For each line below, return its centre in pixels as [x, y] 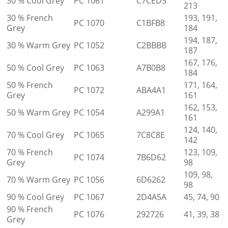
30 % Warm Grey [38, 45]
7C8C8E [151, 135]
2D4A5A [151, 197]
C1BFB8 [151, 23]
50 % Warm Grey [38, 112]
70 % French [30, 152]
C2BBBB [151, 45]
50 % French [30, 85]
